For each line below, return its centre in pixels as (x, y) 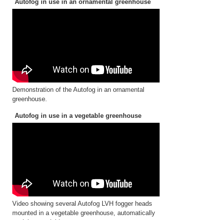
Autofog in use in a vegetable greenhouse (78, 116)
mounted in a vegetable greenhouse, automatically (84, 213)
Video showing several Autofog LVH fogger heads (82, 204)
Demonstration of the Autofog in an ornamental (78, 90)
